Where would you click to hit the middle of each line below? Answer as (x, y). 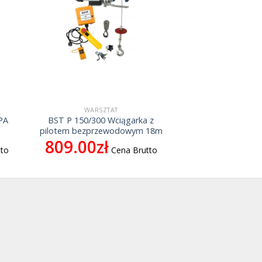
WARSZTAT (101, 110)
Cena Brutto (134, 150)
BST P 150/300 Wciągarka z (101, 120)
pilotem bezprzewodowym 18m (101, 131)
